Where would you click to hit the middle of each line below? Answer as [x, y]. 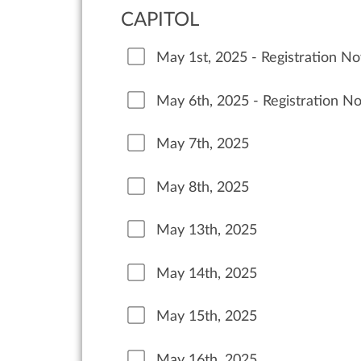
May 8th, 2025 [203, 187]
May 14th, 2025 [207, 273]
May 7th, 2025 [203, 144]
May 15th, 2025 [207, 317]
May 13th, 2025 [207, 230]
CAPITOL [160, 20]
